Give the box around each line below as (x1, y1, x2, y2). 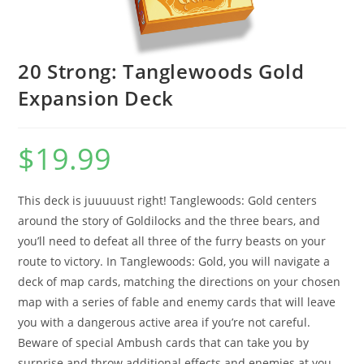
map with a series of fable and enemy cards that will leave (18, 294, 336, 310)
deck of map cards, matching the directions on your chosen (18, 274, 341, 289)
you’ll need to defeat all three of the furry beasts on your (18, 233, 327, 249)
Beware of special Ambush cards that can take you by (18, 335, 310, 350)
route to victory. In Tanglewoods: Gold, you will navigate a (18, 253, 331, 269)
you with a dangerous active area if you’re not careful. (18, 314, 311, 330)
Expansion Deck (18, 84, 174, 111)
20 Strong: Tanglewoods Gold (18, 58, 305, 84)
